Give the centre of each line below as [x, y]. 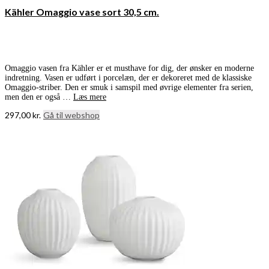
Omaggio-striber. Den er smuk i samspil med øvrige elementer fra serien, [129, 88]
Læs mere [90, 97]
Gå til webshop [71, 115]
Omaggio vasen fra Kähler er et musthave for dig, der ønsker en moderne [129, 68]
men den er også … [39, 97]
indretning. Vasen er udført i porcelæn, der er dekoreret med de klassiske [128, 78]
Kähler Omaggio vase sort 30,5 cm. [82, 11]
